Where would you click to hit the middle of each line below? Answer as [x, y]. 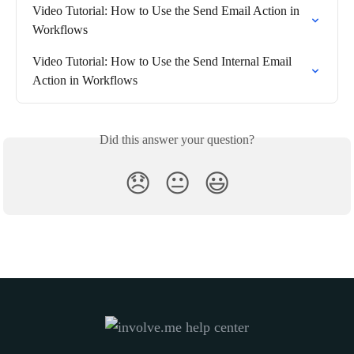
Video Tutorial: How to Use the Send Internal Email [164, 61]
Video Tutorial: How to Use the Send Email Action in [168, 10]
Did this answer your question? [177, 139]
